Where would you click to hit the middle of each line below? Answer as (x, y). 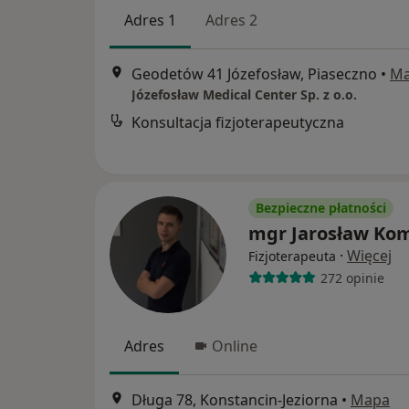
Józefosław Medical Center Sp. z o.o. (244, 95)
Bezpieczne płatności (321, 208)
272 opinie (352, 278)
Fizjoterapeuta (292, 256)
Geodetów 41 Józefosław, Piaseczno (254, 74)
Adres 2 (231, 20)
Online (235, 346)
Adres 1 (150, 20)
